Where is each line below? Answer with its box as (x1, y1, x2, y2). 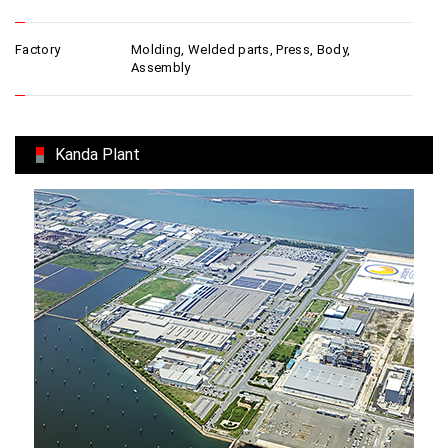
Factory (15, 42, 61, 57)
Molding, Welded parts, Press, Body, (131, 42, 351, 57)
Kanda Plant (55, 145, 140, 164)
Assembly (131, 60, 191, 75)
